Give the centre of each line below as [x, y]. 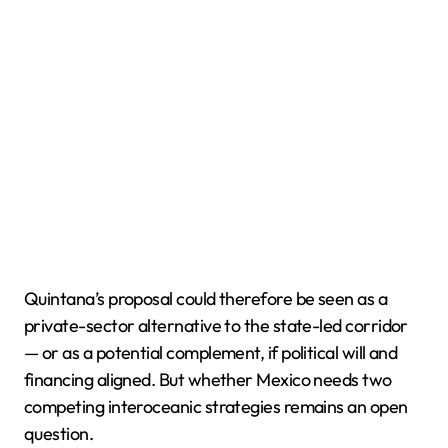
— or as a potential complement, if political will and [211, 352]
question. [59, 433]
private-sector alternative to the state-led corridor [216, 325]
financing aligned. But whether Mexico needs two [208, 379]
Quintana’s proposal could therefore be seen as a [206, 298]
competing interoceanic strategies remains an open [216, 406]
